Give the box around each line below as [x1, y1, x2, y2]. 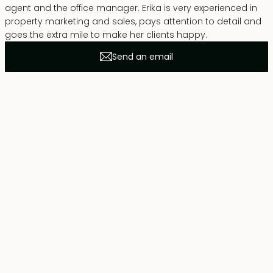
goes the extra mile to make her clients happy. [5, 28, 207, 41]
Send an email [112, 50, 173, 63]
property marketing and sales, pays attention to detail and [5, 15, 261, 27]
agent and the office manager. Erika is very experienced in [5, 1, 257, 14]
